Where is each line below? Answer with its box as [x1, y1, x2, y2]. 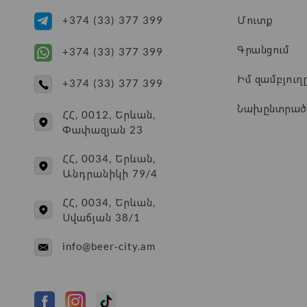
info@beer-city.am [62, 238, 156, 253]
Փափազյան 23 [62, 122, 143, 136]
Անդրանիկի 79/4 [62, 166, 158, 180]
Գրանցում [237, 42, 290, 56]
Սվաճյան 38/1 [62, 210, 140, 224]
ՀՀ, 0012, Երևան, [62, 107, 156, 121]
